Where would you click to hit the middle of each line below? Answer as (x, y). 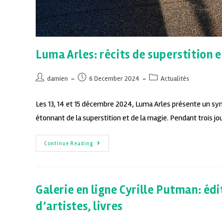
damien (57, 78)
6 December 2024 (114, 78)
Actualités (175, 78)
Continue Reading (69, 143)
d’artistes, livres (79, 206)
